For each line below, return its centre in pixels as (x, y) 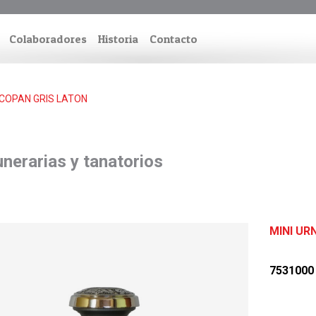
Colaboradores (48, 39)
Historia (118, 39)
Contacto (174, 39)
